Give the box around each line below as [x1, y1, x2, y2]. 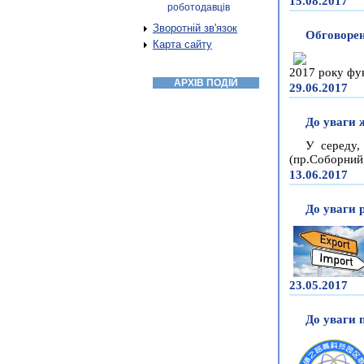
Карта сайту [153, 38, 212, 50]
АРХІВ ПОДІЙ [174, 77, 238, 89]
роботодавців [167, 2, 230, 13]
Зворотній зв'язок [153, 22, 237, 34]
